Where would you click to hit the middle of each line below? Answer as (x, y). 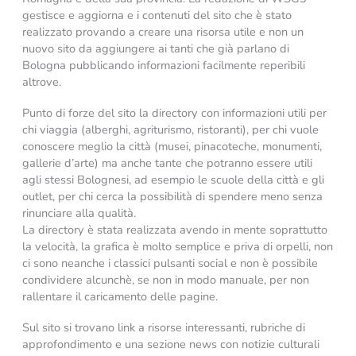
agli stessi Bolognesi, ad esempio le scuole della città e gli (173, 179)
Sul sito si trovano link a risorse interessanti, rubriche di (163, 328)
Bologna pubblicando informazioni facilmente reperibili (163, 65)
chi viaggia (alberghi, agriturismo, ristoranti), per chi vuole (170, 129)
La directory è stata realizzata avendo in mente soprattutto (174, 229)
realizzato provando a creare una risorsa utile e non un (163, 31)
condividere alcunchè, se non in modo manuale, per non (165, 279)
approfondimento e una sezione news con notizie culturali (170, 344)
